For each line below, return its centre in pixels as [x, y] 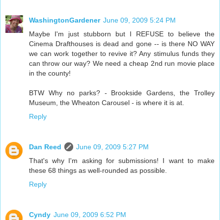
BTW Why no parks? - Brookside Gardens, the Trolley [122, 93]
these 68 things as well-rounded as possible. [98, 171]
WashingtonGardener [65, 20]
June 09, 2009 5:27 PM [112, 147]
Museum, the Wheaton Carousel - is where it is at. [107, 103]
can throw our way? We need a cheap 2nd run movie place [122, 64]
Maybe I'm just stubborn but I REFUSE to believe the [122, 34]
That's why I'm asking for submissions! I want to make [122, 161]
